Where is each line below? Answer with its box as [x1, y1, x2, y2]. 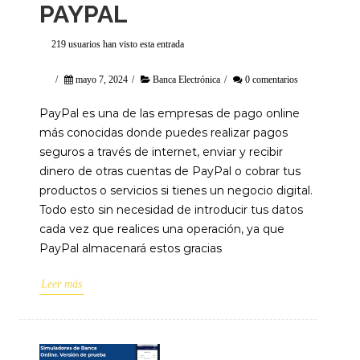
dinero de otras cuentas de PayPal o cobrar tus [39, 164, 301, 178]
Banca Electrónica [153, 75, 220, 84]
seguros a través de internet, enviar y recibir [39, 145, 283, 159]
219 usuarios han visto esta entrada [51, 39, 184, 49]
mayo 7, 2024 [76, 75, 128, 84]
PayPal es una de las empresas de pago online [39, 106, 300, 121]
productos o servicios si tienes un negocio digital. [39, 183, 313, 198]
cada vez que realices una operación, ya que [39, 222, 284, 236]
